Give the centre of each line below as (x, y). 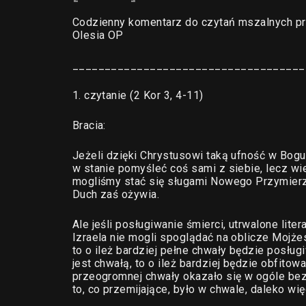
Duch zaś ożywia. (116, 194)
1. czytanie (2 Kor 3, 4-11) (138, 95)
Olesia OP (98, 35)
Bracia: (89, 125)
